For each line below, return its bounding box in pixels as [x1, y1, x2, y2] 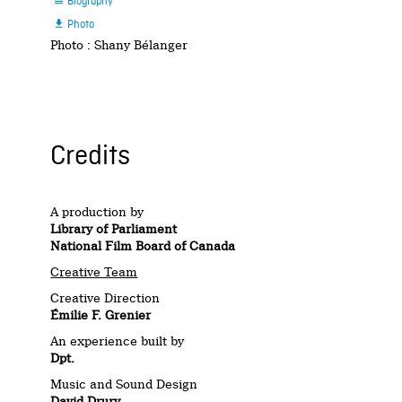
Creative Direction [50, 291, 161, 306]
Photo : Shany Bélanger [50, 38, 188, 53]
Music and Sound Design [50, 377, 198, 392]
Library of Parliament [50, 222, 178, 237]
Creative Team [50, 265, 138, 280]
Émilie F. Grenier [50, 308, 152, 323]
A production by [50, 205, 144, 220]
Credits [50, 140, 131, 175]
